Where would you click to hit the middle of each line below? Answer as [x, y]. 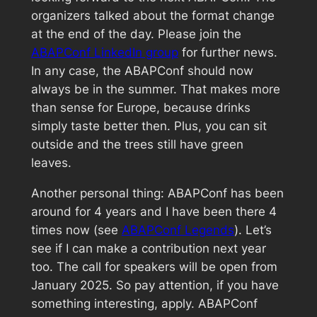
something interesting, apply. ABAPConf [144, 303]
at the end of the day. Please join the [136, 34]
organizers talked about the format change [152, 15]
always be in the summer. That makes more [155, 89]
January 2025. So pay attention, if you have [155, 285]
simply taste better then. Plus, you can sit [149, 126]
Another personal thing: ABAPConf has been [157, 193]
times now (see [76, 230]
